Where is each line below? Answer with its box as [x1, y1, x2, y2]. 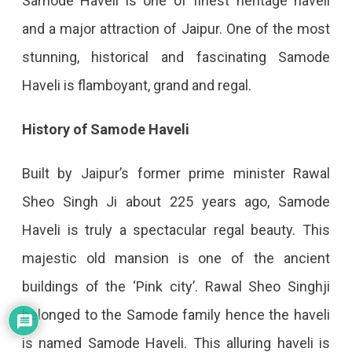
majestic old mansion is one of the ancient [21, 249, 331, 266]
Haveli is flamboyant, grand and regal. [21, 76, 251, 93]
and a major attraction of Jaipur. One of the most [21, 20, 331, 37]
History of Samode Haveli [21, 120, 192, 137]
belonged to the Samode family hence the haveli [21, 306, 331, 323]
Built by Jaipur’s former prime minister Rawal [21, 164, 331, 181]
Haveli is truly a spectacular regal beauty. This [21, 221, 331, 238]
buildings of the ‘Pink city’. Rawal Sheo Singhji [21, 277, 331, 295]
